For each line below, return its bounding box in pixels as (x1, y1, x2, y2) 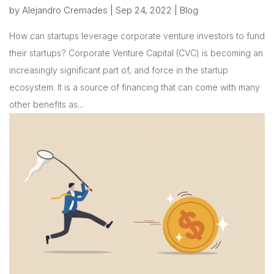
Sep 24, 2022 (116, 4, 172, 16)
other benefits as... (9, 98, 83, 109)
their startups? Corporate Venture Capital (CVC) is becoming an (9, 47, 263, 58)
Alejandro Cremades (22, 4, 108, 16)
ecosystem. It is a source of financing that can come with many (9, 81, 260, 92)
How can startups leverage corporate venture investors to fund (9, 30, 265, 41)
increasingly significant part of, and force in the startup (9, 64, 228, 75)
